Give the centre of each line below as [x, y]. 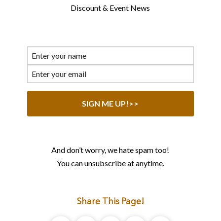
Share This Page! [110, 202]
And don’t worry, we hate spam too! [110, 149]
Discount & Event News [110, 7]
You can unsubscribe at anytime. [110, 163]
